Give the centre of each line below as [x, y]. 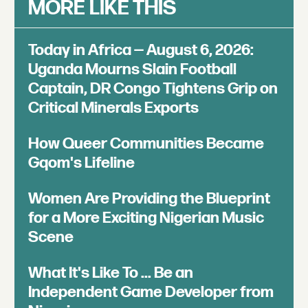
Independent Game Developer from [151, 293]
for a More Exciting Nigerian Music [146, 218]
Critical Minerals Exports [113, 108]
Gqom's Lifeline [81, 163]
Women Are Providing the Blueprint [149, 199]
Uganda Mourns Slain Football [132, 70]
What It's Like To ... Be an [110, 273]
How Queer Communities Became [146, 144]
